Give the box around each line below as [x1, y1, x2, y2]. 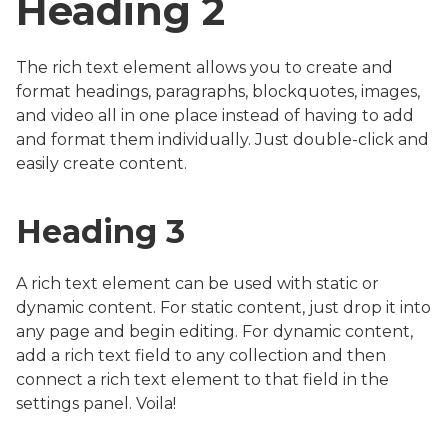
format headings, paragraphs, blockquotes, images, [16, 82, 420, 102]
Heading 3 [16, 212, 185, 252]
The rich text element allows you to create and [16, 58, 393, 78]
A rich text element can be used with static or [16, 274, 379, 294]
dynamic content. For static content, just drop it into [16, 298, 431, 318]
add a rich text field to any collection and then [16, 346, 386, 366]
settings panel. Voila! [16, 394, 176, 414]
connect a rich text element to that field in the [16, 370, 389, 390]
